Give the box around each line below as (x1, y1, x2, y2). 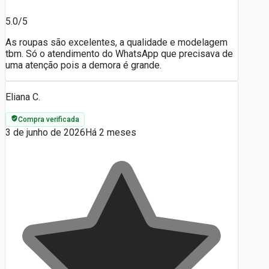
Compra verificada (18, 115, 79, 124)
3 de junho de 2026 (5, 126, 85, 138)
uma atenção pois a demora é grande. (5, 59, 162, 71)
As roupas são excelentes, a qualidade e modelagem (5, 36, 228, 48)
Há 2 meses (85, 126, 136, 138)
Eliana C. (5, 91, 40, 103)
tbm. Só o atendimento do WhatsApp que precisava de (5, 47, 233, 59)
